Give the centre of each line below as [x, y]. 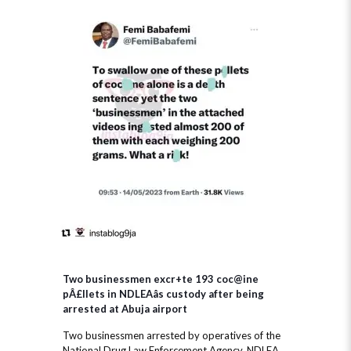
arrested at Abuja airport [125, 309]
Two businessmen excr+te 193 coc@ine [161, 279]
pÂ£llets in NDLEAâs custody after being [163, 294]
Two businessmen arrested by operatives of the [172, 335]
